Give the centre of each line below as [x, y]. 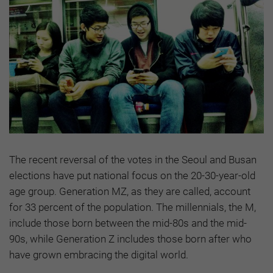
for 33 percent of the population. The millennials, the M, [133, 207]
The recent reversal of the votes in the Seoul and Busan [133, 159]
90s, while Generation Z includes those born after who [130, 239]
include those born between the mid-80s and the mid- [128, 223]
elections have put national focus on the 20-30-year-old [132, 175]
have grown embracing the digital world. [99, 254]
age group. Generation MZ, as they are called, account [130, 191]
